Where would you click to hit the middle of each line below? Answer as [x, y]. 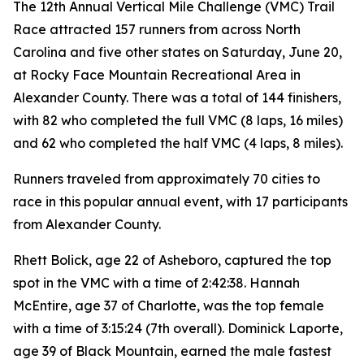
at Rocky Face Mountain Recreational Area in [157, 75]
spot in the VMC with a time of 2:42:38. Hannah [156, 283]
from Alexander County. [87, 224]
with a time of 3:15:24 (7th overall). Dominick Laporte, [178, 328]
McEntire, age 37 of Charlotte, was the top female [169, 305]
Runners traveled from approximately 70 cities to [167, 179]
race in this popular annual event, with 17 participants [180, 201]
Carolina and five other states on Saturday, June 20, [178, 52]
